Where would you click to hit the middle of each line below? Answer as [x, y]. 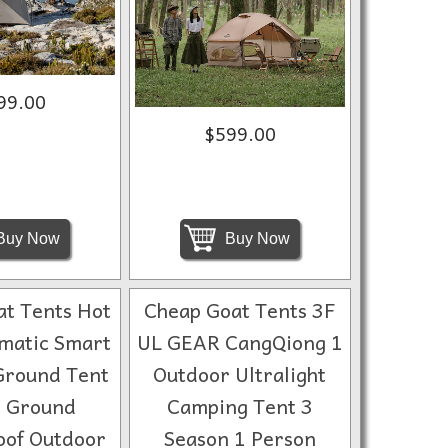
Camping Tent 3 [239, 406]
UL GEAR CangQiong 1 [239, 342]
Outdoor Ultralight [240, 374]
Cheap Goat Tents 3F [239, 310]
